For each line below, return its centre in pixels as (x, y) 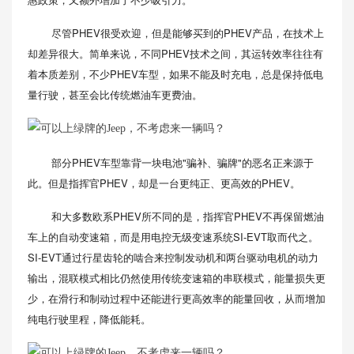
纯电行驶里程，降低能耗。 (89, 319)
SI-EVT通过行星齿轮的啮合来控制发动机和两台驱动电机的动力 (173, 257)
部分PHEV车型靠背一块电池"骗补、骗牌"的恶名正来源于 (183, 162)
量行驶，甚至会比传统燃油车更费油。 (115, 94)
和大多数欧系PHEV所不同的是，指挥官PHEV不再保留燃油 (188, 216)
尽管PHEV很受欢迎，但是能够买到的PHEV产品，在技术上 (188, 33)
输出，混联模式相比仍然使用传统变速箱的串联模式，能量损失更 (177, 278)
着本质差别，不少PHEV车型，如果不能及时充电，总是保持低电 (175, 74)
